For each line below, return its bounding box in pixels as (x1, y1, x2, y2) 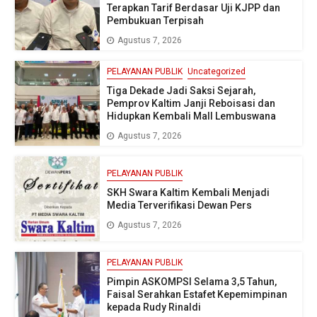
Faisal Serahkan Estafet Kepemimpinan (107, 288, 287, 300)
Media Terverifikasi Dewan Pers (107, 199, 252, 211)
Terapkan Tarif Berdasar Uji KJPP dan (107, 1, 280, 13)
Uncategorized (188, 66, 246, 76)
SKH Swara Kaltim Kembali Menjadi (107, 186, 270, 198)
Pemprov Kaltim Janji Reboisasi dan (107, 97, 275, 109)
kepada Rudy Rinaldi (107, 301, 201, 313)
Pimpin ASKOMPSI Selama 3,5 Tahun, (107, 275, 277, 287)
